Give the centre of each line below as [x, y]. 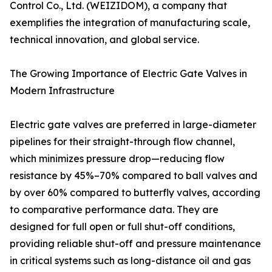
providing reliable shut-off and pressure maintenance [135, 244]
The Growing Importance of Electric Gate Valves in [128, 74]
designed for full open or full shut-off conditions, [122, 227]
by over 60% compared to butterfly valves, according [135, 193]
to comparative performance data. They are [114, 210]
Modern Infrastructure [62, 91]
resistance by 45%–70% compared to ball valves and [134, 176]
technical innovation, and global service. [104, 40]
